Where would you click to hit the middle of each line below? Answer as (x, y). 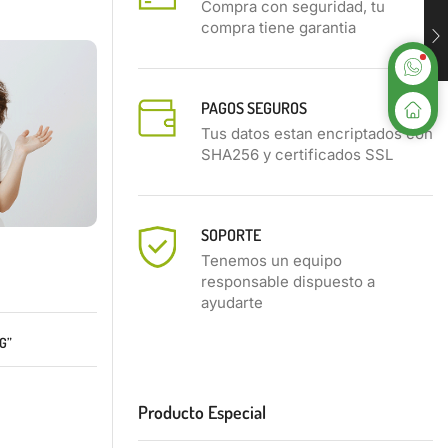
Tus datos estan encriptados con (317, 134)
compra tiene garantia (278, 28)
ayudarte (232, 303)
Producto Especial (202, 412)
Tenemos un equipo (271, 261)
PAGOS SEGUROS (254, 108)
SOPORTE (231, 235)
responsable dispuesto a (288, 282)
